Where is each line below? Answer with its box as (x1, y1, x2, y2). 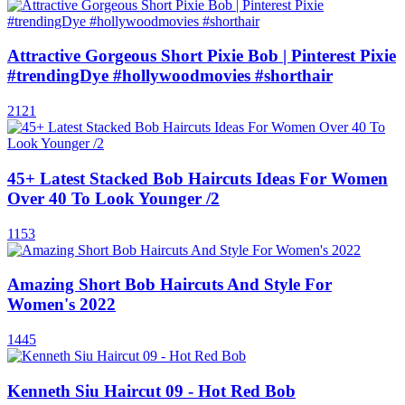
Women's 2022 (7, 295, 116, 315)
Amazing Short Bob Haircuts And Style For (7, 275, 332, 295)
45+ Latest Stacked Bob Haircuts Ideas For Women (7, 168, 388, 188)
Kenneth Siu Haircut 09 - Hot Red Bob (7, 381, 296, 400)
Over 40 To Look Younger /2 (7, 188, 220, 208)
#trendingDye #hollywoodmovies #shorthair (7, 66, 333, 86)
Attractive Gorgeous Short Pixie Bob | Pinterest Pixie (7, 46, 396, 66)
